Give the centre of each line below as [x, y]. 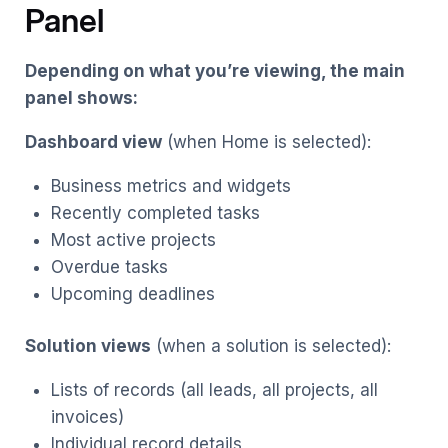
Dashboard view [93, 141]
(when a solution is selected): [271, 346]
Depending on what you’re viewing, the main [215, 70]
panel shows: [81, 97]
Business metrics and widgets [170, 185]
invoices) [87, 417]
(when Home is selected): [266, 141]
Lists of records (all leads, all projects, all [214, 390]
